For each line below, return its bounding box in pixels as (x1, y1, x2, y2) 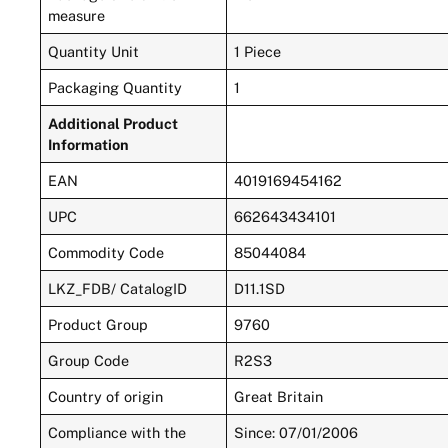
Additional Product (48, 114, 179, 132)
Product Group (48, 315, 149, 333)
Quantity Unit (48, 42, 140, 60)
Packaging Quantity (48, 78, 183, 96)
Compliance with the (48, 423, 187, 441)
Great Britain (234, 387, 324, 405)
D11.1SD (234, 279, 286, 297)
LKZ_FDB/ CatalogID (48, 279, 188, 297)
